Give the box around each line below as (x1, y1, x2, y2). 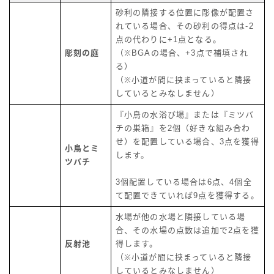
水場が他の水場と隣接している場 (115, 212, 246, 222)
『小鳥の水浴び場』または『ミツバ (115, 110, 254, 120)
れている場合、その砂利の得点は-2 (115, 21, 254, 31)
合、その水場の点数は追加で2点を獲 (115, 226, 259, 235)
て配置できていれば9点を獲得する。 (115, 191, 259, 201)
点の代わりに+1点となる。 (115, 35, 222, 45)
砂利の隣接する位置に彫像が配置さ (115, 8, 254, 18)
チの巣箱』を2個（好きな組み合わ (115, 124, 251, 133)
